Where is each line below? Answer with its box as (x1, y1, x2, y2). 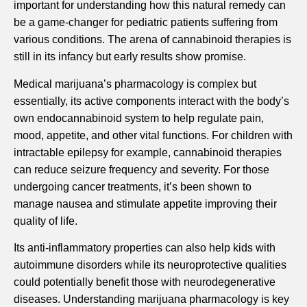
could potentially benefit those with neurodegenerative (14, 276, 275, 288)
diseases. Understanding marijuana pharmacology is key (14, 293, 289, 306)
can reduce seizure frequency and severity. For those (14, 163, 269, 175)
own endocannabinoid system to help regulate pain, (14, 112, 264, 124)
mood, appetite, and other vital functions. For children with (14, 129, 293, 141)
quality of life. (14, 214, 77, 227)
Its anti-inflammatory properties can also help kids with (14, 242, 275, 254)
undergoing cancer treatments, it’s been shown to (14, 180, 251, 193)
